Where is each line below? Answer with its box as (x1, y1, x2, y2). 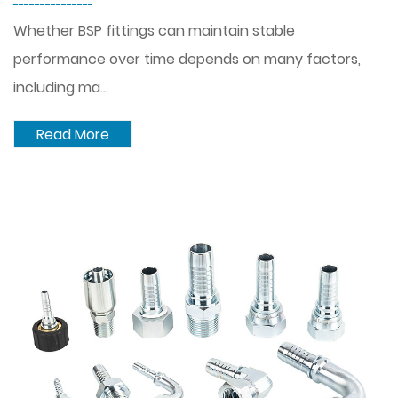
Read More (36, 124, 109, 145)
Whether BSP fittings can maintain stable (13, 20, 295, 41)
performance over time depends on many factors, (13, 49, 361, 69)
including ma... (13, 77, 108, 98)
